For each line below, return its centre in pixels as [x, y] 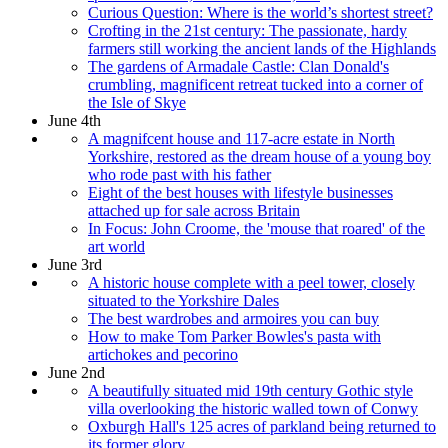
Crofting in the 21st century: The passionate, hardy [247, 30]
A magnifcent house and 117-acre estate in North [241, 138]
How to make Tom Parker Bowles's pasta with [234, 336]
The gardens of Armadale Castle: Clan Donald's [238, 66]
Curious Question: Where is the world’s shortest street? [260, 12]
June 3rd [75, 264]
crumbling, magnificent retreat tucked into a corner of [255, 84]
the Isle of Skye [137, 102]
